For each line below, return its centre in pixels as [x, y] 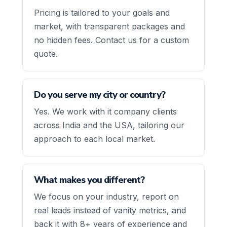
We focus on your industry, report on [106, 196]
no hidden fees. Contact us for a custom [111, 40]
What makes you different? [89, 180]
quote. [46, 53]
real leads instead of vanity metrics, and [110, 210]
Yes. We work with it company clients [105, 111]
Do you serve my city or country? [100, 94]
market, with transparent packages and [109, 26]
